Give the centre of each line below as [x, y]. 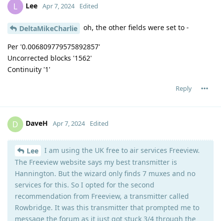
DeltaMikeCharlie [48, 28]
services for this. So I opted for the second [85, 185]
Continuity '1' [29, 69]
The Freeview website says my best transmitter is [96, 162]
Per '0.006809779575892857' [54, 46]
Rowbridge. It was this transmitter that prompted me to [107, 208]
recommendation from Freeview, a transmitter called [102, 196]
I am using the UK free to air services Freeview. [121, 150]
